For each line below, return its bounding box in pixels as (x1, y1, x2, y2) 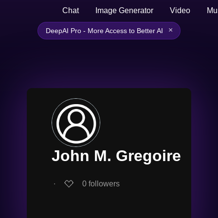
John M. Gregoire (52, 147, 181, 164)
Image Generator (95, 6, 153, 15)
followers (89, 179, 120, 188)
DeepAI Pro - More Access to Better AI (46, 27, 163, 35)
